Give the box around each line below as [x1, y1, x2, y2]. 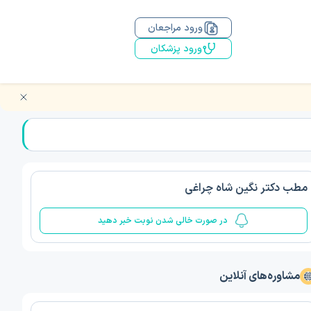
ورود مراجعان [147, 20, 203, 35]
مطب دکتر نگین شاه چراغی [185, 180, 308, 196]
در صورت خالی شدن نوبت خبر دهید [97, 215, 228, 227]
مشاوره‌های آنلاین [219, 268, 300, 285]
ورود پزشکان [151, 41, 202, 56]
